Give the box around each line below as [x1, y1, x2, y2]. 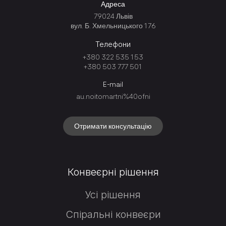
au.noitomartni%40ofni [76, 92, 150, 101]
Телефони [95, 39, 131, 49]
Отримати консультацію [74, 122, 152, 131]
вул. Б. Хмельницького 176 [70, 22, 156, 30]
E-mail [103, 80, 123, 89]
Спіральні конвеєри [65, 208, 161, 221]
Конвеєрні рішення [67, 166, 159, 179]
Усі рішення [85, 189, 141, 201]
